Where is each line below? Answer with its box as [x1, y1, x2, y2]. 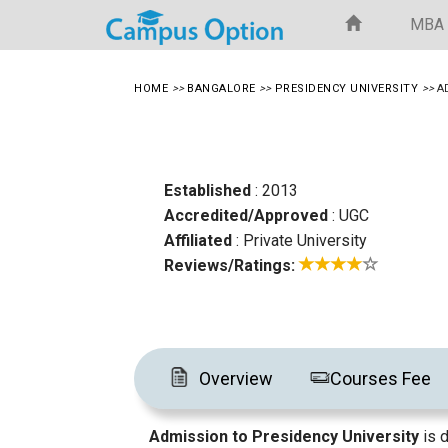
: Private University [232, 231, 368, 250]
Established [164, 181, 252, 200]
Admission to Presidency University [149, 427, 420, 446]
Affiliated [164, 231, 233, 250]
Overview [199, 367, 274, 389]
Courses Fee [329, 367, 431, 389]
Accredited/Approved [164, 206, 329, 225]
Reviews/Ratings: [164, 256, 296, 275]
